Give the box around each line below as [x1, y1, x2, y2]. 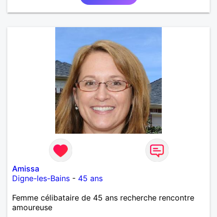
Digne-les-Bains [12, 173, 70, 183]
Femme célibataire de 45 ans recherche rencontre [12, 192, 194, 202]
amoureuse [12, 202, 52, 212]
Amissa [12, 163, 39, 173]
